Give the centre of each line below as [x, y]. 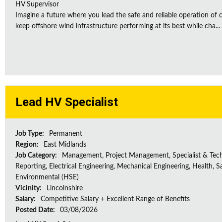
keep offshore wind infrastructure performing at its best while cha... [118, 26]
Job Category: [37, 156]
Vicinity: [29, 188]
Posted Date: [36, 210]
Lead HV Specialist [67, 102]
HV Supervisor [37, 4]
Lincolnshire [65, 188]
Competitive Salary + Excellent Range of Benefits [115, 199]
